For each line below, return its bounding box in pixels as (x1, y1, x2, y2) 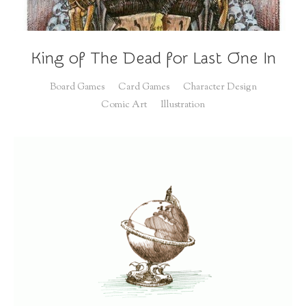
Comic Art (101, 98, 147, 113)
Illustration (161, 98, 205, 113)
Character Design (182, 81, 257, 95)
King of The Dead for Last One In (30, 49, 276, 68)
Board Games (49, 81, 105, 95)
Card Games (117, 81, 169, 95)
